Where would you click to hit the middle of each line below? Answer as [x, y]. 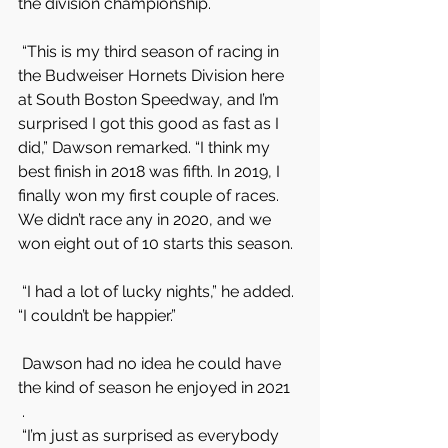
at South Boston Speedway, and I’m [150, 99]
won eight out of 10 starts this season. [155, 243]
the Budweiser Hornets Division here [153, 75]
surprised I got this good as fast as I [150, 123]
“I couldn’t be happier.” [97, 315]
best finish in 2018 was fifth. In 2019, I [151, 171]
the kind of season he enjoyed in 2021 [154, 387]
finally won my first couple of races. [150, 195]
